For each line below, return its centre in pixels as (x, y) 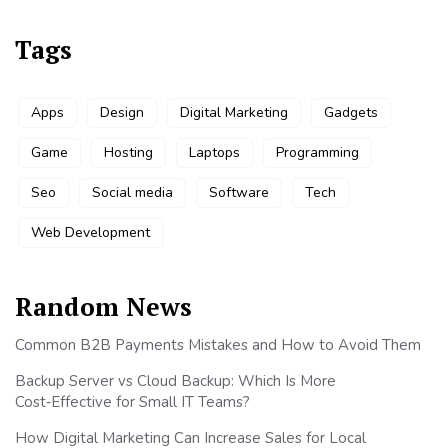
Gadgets (351, 113)
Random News (103, 307)
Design (122, 113)
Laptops (214, 153)
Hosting (128, 153)
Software (239, 193)
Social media (132, 193)
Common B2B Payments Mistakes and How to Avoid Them (218, 345)
